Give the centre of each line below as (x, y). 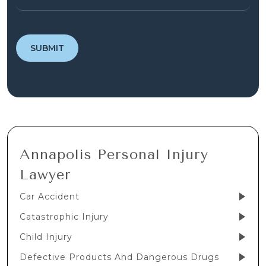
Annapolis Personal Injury (114, 155)
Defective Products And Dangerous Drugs (119, 257)
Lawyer (45, 175)
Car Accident (50, 197)
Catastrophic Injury (64, 217)
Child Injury (46, 237)
